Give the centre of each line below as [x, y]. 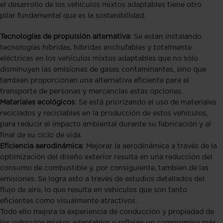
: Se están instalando [166, 37]
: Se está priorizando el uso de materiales [146, 103]
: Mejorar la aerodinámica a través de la [150, 147]
